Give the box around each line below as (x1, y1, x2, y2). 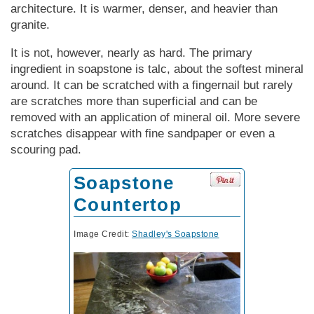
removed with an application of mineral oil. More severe (11, 110, 300, 124)
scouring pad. (11, 142, 81, 156)
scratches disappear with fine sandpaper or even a (11, 126, 275, 140)
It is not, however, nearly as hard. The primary (11, 46, 252, 60)
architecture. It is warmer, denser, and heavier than (11, 1, 278, 15)
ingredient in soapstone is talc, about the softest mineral (11, 62, 303, 76)
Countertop (74, 193, 182, 215)
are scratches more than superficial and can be (11, 94, 257, 108)
